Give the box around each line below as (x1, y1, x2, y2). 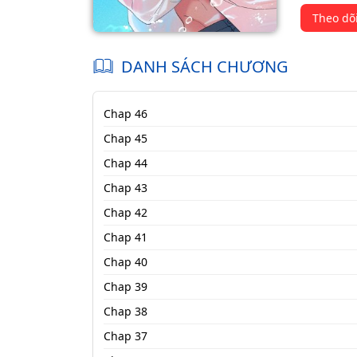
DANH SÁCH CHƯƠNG (121, 56, 288, 77)
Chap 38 (103, 303, 147, 319)
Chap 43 (103, 179, 147, 195)
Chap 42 (103, 204, 147, 220)
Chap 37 (103, 328, 147, 343)
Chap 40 (103, 253, 147, 269)
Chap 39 (103, 278, 147, 294)
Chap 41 (103, 229, 147, 245)
